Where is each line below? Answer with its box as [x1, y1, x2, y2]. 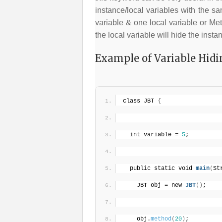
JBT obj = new [137, 181, 185, 189]
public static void [130, 165, 196, 172]
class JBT [123, 97, 158, 105]
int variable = [130, 131, 182, 138]
